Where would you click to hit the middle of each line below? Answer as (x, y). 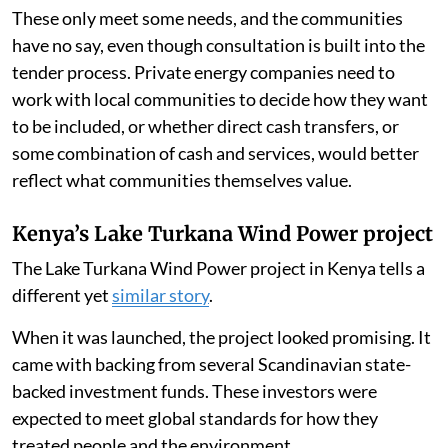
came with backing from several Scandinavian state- (211, 364)
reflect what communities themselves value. (182, 180)
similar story (160, 295)
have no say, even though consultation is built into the (218, 45)
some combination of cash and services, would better (215, 153)
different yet (62, 295)
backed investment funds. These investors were (194, 391)
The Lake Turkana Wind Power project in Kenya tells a (218, 268)
